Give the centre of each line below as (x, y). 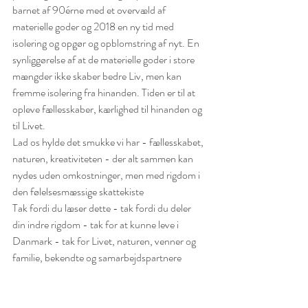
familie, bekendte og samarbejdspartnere (97, 257)
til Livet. (30, 125)
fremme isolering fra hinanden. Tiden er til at (105, 92)
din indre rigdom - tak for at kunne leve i (97, 224)
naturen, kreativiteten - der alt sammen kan (104, 158)
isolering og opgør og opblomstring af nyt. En (107, 43)
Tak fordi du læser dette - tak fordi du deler (103, 208)
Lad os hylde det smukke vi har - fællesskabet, (109, 142)
